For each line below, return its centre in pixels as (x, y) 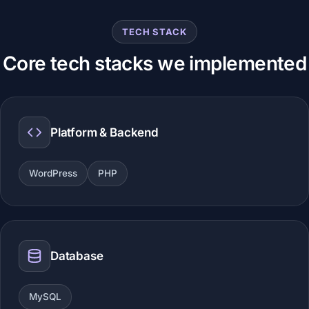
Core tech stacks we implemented (154, 63)
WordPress (53, 173)
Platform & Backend (104, 132)
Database (77, 256)
